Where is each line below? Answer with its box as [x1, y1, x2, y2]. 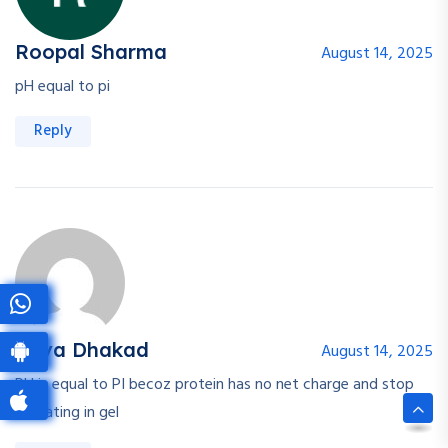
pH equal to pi [15, 74, 110, 101]
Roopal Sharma [15, 39, 167, 65]
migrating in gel [15, 400, 119, 427]
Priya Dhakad [15, 337, 149, 363]
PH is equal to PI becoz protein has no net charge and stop [15, 372, 414, 399]
